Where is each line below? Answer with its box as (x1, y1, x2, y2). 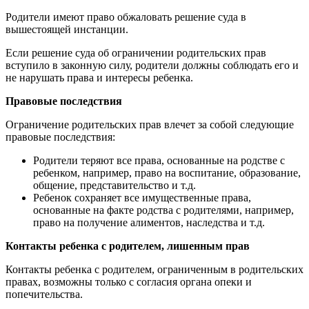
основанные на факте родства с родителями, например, (33, 204, 294, 216)
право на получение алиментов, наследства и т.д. (33, 217, 265, 228)
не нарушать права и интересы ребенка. (6, 72, 193, 83)
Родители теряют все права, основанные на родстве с (33, 154, 285, 166)
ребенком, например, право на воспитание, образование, (33, 167, 301, 179)
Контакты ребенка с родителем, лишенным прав (6, 240, 250, 252)
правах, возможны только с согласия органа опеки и (6, 276, 252, 288)
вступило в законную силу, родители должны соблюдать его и (6, 59, 299, 71)
